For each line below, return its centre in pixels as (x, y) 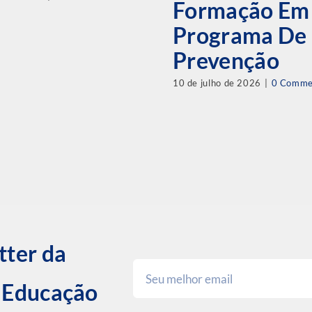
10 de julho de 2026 (217, 83)
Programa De (240, 36)
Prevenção (226, 61)
